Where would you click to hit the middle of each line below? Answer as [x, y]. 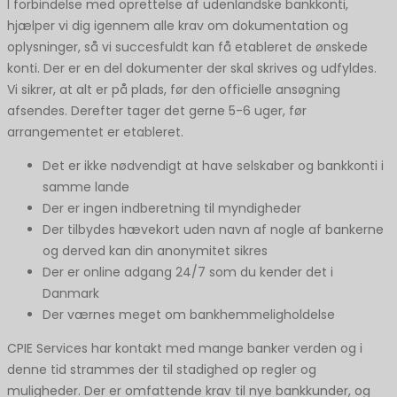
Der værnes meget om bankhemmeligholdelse [189, 315]
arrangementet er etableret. [95, 132]
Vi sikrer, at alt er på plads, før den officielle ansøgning [174, 90]
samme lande [86, 187]
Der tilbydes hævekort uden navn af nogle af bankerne [213, 230]
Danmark [71, 294]
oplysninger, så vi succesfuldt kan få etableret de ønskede [187, 47]
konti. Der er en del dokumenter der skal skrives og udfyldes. [192, 69]
